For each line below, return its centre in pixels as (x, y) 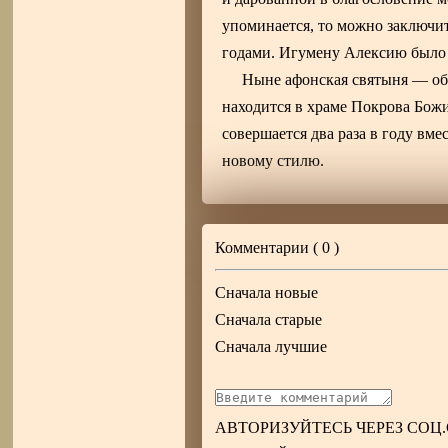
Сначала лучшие (271, 347)
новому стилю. (273, 161)
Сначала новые (267, 293)
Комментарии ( (269, 248)
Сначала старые (269, 320)
